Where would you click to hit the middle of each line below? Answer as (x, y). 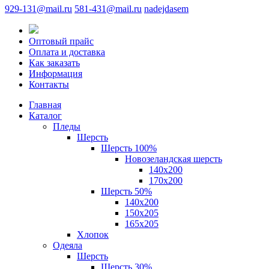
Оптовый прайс (61, 41)
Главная (45, 105)
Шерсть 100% (129, 148)
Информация (56, 74)
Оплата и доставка (67, 52)
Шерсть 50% (126, 192)
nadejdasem (166, 9)
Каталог (45, 116)
